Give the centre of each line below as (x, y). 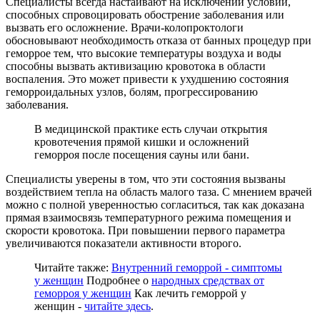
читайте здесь (117, 306)
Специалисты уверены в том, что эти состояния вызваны (146, 179)
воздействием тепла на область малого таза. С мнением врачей (159, 191)
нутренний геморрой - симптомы (201, 267)
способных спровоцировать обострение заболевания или (145, 14)
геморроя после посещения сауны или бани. (142, 154)
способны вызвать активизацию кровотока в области (136, 66)
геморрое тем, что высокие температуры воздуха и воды (144, 53)
